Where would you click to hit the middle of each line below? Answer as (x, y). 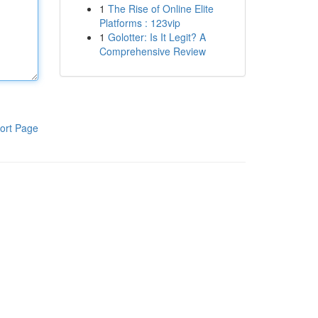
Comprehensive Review (152, 51)
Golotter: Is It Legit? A (157, 37)
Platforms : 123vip (139, 23)
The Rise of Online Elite (160, 9)
